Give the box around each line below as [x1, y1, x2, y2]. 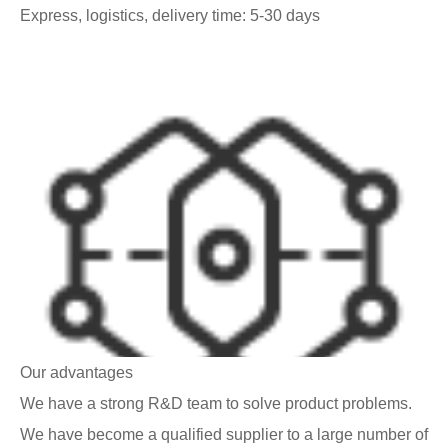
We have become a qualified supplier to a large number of [20, 425, 428, 443]
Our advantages [20, 363, 133, 381]
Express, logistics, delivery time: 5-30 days [20, 6, 320, 24]
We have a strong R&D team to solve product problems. [20, 394, 412, 412]
